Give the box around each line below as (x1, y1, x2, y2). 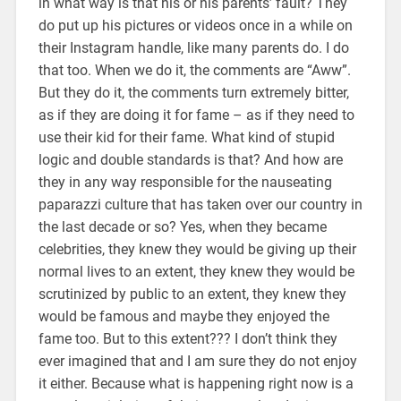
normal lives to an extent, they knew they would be (38, 262, 354, 280)
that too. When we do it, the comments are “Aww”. (38, 61, 351, 79)
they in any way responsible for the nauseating (38, 173, 332, 191)
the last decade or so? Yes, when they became (38, 218, 327, 235)
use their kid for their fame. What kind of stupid (38, 128, 335, 146)
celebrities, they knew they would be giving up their (38, 240, 356, 258)
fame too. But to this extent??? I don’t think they (38, 329, 337, 347)
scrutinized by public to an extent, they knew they (38, 285, 346, 303)
